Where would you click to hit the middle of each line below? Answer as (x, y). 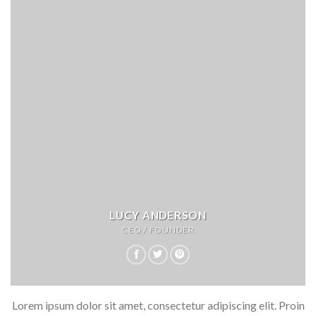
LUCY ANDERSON (158, 215)
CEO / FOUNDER (158, 230)
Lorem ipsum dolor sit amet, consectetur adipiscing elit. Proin (158, 305)
